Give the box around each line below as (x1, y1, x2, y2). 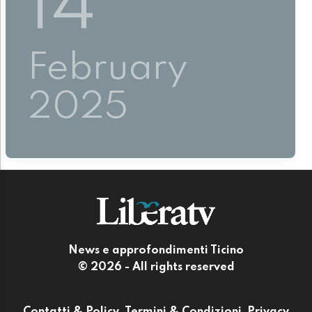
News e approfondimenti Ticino (68, 245, 244, 257)
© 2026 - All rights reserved (77, 262, 235, 274)
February (28, 49, 188, 87)
